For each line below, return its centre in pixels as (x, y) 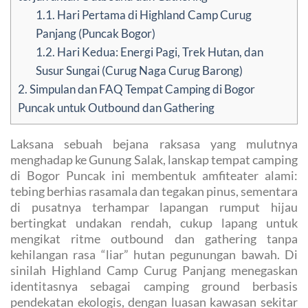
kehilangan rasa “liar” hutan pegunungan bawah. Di (154, 255)
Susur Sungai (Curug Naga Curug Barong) (140, 71)
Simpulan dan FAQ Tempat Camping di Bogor (141, 89)
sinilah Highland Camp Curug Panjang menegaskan (154, 271)
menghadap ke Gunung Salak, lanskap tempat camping (154, 160)
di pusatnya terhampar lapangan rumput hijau (154, 207)
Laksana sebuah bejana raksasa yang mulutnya (154, 144)
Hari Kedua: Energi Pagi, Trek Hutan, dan (159, 52)
